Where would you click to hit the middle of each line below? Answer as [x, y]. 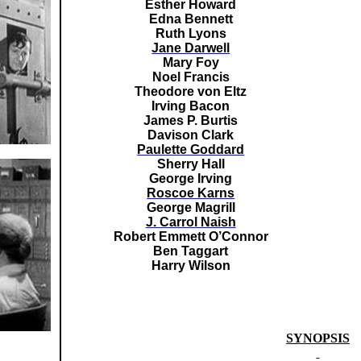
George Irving [191, 178]
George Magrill [191, 207]
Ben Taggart [191, 251]
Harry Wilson [191, 266]
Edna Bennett [191, 19]
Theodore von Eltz [191, 91]
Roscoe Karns [191, 193]
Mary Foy [191, 62]
